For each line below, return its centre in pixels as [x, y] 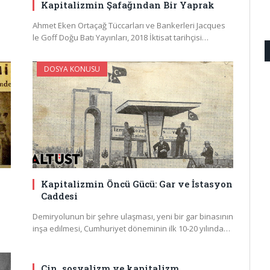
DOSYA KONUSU [72, 69]
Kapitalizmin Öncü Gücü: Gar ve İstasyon [137, 184]
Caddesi [59, 196]
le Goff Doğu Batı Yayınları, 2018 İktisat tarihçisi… [121, 38]
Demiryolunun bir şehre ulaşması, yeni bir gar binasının [133, 217]
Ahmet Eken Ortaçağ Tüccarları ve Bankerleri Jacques [129, 26]
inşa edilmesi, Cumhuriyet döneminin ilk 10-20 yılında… [131, 229]
